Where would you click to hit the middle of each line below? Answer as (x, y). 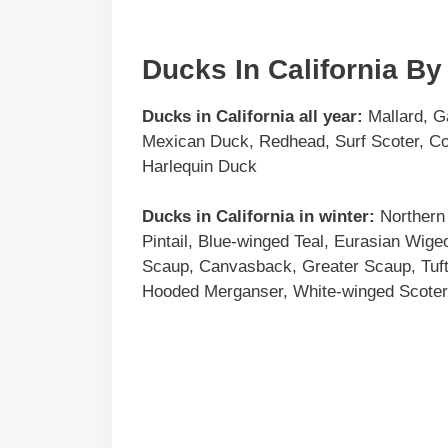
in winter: (334, 217)
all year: (331, 116)
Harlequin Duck (199, 166)
